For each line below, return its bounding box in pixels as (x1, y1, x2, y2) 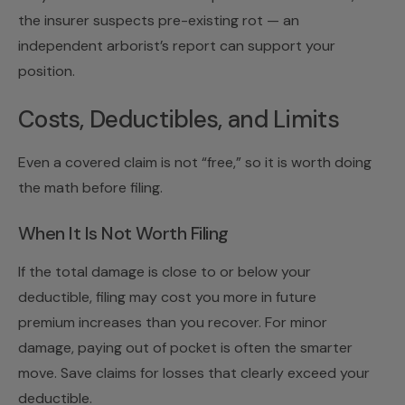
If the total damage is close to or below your (18, 261, 311, 281)
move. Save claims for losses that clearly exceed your (18, 363, 370, 382)
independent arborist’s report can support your (18, 35, 335, 55)
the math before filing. (18, 177, 163, 197)
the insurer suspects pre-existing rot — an (18, 10, 299, 30)
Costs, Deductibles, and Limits (18, 103, 339, 135)
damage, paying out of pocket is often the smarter (18, 337, 353, 357)
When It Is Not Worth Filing (18, 221, 229, 245)
